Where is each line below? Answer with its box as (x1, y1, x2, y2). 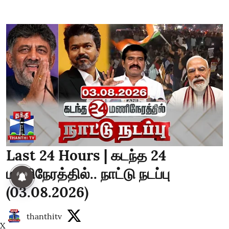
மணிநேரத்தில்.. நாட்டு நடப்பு (6, 164, 170, 183)
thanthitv (27, 211, 62, 221)
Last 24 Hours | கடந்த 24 (6, 146, 166, 165)
